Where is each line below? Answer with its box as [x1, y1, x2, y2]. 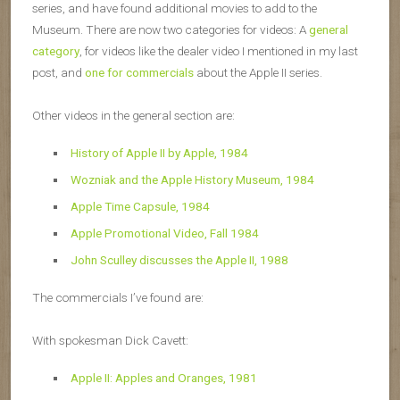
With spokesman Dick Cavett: [32, 333, 188, 347]
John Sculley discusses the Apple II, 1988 [70, 253, 288, 267]
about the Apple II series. [194, 65, 322, 79]
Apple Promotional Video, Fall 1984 [70, 226, 259, 240]
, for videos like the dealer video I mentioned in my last [79, 44, 358, 58]
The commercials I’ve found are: [32, 290, 204, 304]
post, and [32, 65, 85, 79]
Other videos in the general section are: [32, 108, 235, 122]
